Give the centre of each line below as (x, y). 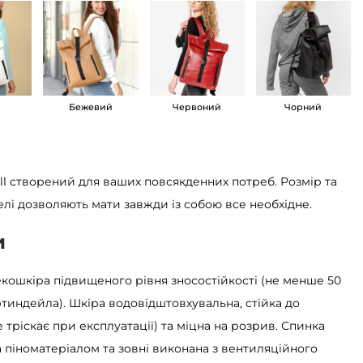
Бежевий (90, 107)
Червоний (197, 107)
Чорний (303, 107)
